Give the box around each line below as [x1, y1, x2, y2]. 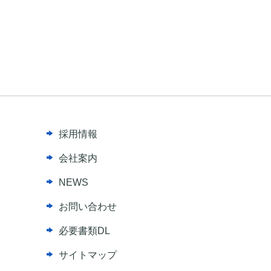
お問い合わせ [58, 201, 117, 212]
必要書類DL [58, 226, 110, 236]
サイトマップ [58, 250, 117, 260]
